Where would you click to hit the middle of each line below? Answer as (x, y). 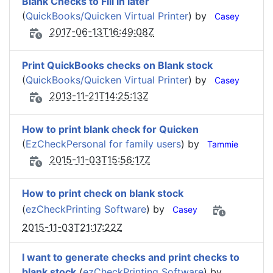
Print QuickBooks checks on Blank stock (117, 65)
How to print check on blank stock (103, 193)
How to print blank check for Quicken (110, 129)
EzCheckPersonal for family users (103, 144)
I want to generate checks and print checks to (131, 257)
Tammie (223, 144)
